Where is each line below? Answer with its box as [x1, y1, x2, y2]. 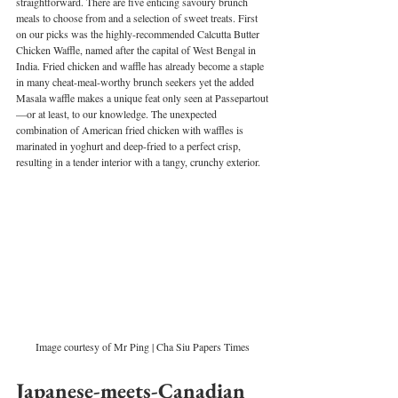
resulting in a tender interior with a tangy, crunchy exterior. [16, 155, 263, 170]
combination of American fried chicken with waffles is [16, 123, 246, 138]
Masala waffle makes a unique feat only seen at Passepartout [16, 91, 268, 106]
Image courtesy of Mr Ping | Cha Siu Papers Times [35, 338, 250, 354]
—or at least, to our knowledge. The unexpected [16, 107, 219, 122]
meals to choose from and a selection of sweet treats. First [16, 11, 260, 26]
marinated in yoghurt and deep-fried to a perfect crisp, [16, 139, 243, 154]
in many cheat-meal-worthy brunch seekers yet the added [16, 75, 257, 90]
